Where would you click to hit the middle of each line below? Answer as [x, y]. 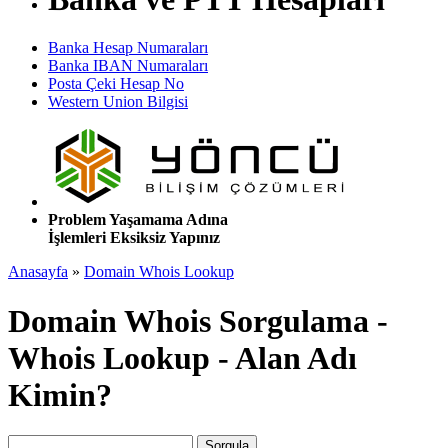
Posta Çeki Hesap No [116, 84]
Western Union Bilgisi [118, 102]
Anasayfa [38, 272]
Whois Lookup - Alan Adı [182, 357]
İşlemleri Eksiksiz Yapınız [134, 238]
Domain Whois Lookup [159, 272]
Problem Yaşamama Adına [138, 220]
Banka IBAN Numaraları [128, 66]
